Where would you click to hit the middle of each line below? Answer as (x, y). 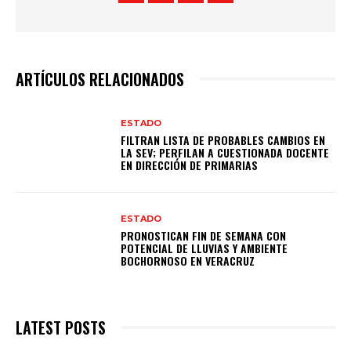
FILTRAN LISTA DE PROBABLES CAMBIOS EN (223, 139)
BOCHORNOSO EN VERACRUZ (188, 260)
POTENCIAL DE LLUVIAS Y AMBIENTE (204, 248)
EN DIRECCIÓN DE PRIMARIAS (190, 165)
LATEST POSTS (61, 327)
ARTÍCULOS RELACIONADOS (100, 80)
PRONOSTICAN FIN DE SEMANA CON (204, 235)
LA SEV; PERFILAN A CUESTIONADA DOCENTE (225, 152)
